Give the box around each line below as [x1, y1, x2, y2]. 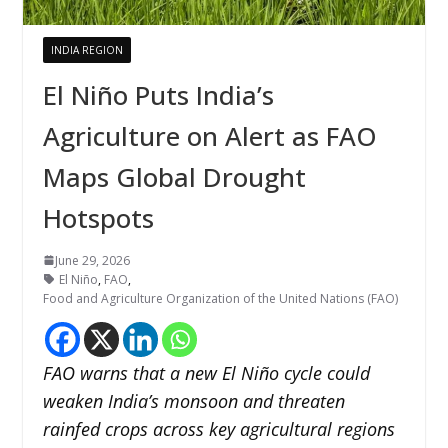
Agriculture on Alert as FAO [42, 117, 377, 154]
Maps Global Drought [42, 158, 306, 195]
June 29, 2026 [54, 251, 130, 269]
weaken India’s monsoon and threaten [42, 388, 345, 413]
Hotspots [42, 199, 154, 236]
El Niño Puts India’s [42, 76, 274, 113]
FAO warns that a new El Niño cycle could [42, 360, 370, 385]
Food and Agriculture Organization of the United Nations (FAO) [42, 289, 398, 307]
